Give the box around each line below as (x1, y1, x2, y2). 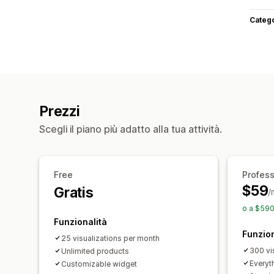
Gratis (54, 183, 94, 201)
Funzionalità (54, 216, 107, 227)
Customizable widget (61, 259, 137, 268)
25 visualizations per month (61, 233, 160, 243)
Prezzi (39, 102, 80, 120)
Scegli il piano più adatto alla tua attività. (39, 122, 222, 135)
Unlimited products (61, 246, 129, 256)
